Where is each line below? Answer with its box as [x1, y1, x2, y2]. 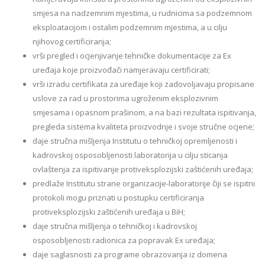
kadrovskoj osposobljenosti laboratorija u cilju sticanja [33, 150, 228, 160]
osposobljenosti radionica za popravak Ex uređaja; [33, 235, 215, 245]
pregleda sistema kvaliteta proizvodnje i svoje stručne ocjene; [33, 121, 254, 132]
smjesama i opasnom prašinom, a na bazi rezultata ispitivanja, [33, 107, 256, 118]
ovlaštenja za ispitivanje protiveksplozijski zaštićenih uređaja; [33, 164, 253, 174]
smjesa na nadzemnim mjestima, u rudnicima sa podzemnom [33, 8, 252, 18]
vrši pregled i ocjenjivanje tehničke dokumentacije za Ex [33, 50, 231, 61]
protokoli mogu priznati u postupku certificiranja [33, 192, 204, 203]
